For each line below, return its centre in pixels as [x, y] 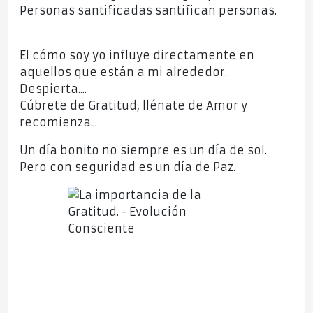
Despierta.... [53, 89]
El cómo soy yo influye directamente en [137, 56]
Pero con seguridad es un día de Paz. [128, 167]
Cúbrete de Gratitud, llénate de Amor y [133, 106]
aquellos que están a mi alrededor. [123, 72]
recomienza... [58, 123]
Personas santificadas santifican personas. [148, 11]
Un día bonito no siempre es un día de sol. [143, 151]
